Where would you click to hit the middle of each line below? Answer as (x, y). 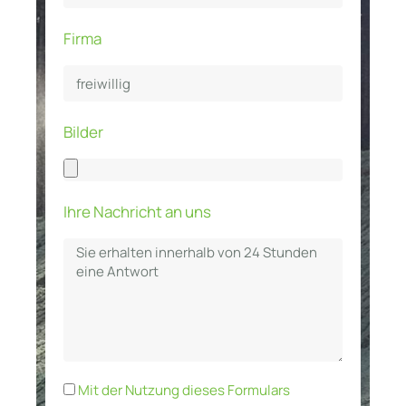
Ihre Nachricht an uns (137, 212)
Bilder (83, 132)
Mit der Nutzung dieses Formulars (184, 391)
